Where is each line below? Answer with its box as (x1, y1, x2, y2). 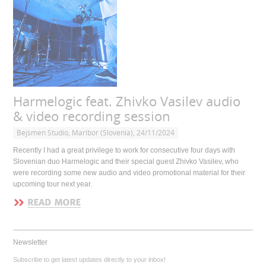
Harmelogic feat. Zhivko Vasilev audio (13, 94, 241, 110)
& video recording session (13, 109, 171, 125)
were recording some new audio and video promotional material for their (13, 169, 246, 178)
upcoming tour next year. (13, 180, 93, 189)
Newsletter (13, 238, 48, 247)
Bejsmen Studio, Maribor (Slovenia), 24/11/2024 (17, 128, 175, 138)
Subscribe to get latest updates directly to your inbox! (13, 256, 166, 264)
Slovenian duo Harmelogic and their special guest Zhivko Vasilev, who (13, 157, 239, 166)
